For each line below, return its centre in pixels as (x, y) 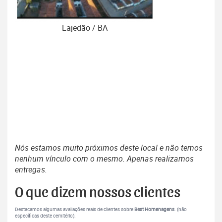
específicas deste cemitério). (45, 216)
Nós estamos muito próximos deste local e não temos (109, 147)
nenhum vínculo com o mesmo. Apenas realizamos (104, 158)
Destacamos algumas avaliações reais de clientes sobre (75, 209)
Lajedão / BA (85, 28)
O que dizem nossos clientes (98, 193)
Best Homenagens (154, 209)
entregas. (31, 169)
